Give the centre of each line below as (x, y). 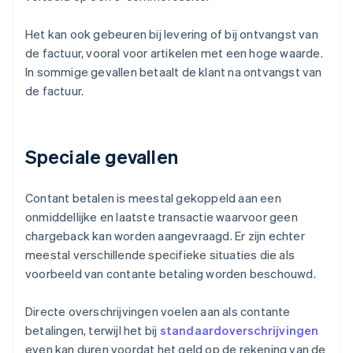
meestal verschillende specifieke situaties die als (160, 255)
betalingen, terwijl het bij (93, 331)
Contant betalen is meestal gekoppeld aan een (153, 198)
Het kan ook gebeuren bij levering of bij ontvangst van (172, 34)
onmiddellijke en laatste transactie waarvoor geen (162, 217)
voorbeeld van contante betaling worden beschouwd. (171, 274)
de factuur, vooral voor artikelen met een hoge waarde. (174, 53)
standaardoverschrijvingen (239, 331)
